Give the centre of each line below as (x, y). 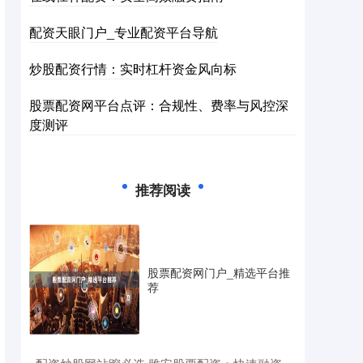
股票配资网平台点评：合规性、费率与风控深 (159, 105)
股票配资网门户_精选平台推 (219, 272)
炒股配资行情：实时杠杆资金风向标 (133, 68)
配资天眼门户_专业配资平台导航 (124, 32)
